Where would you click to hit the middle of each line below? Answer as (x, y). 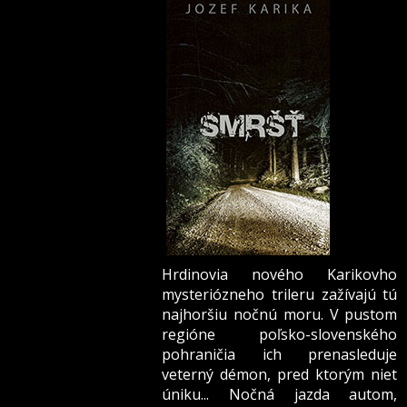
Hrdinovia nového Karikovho (280, 275)
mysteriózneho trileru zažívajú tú (280, 295)
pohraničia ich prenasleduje (280, 355)
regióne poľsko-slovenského (280, 335)
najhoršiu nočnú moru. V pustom (280, 315)
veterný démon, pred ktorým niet (280, 375)
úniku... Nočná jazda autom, (280, 395)
